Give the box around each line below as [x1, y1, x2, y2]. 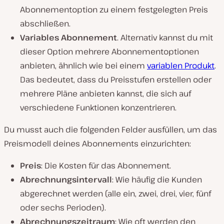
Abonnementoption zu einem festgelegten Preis [20, 4, 208, 15]
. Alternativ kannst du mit [117, 32, 213, 43]
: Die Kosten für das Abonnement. [41, 160, 171, 171]
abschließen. [20, 18, 70, 29]
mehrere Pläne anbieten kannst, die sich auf [20, 88, 191, 99]
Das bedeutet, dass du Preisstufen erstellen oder [20, 74, 211, 85]
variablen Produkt [147, 60, 214, 71]
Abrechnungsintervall [20, 174, 112, 185]
